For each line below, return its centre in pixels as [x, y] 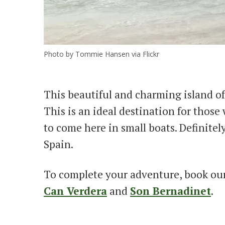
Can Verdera [75, 191]
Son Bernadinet [171, 191]
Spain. [59, 144]
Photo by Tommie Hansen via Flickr [101, 54]
